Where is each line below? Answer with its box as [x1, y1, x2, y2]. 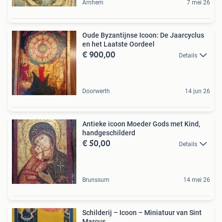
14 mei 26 [183, 176, 210, 183]
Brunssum [82, 176, 110, 183]
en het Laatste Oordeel [82, 40, 155, 48]
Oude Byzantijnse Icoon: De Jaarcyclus [82, 31, 204, 39]
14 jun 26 [185, 87, 210, 95]
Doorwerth [82, 87, 110, 95]
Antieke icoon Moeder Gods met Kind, [82, 119, 200, 128]
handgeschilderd [82, 128, 135, 137]
